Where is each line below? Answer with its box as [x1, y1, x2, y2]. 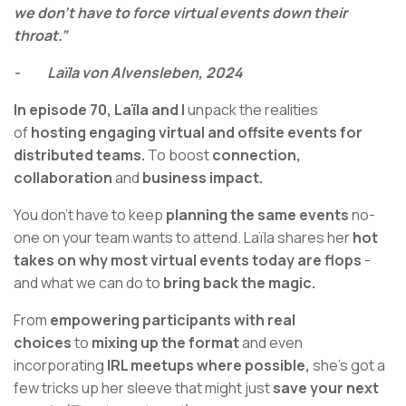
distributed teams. [14, 145, 148, 166]
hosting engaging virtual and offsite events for [31, 122, 362, 143]
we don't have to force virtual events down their [14, 3, 347, 24]
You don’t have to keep [14, 205, 166, 226]
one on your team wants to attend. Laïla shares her [14, 227, 353, 248]
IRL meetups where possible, [107, 355, 313, 376]
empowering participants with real [50, 310, 295, 331]
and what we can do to [14, 273, 163, 294]
